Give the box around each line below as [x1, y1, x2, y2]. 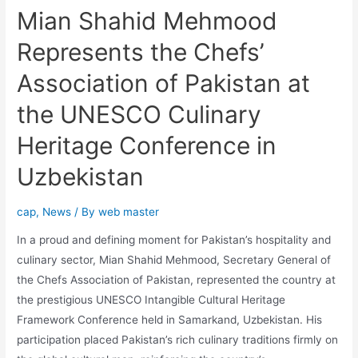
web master [98, 205, 160, 218]
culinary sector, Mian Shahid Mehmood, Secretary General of [17, 253, 332, 267]
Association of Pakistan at [17, 68, 311, 97]
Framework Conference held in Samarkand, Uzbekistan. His [17, 313, 323, 327]
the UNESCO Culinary [17, 99, 262, 129]
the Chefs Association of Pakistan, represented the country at [17, 273, 336, 287]
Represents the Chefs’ [17, 37, 265, 66]
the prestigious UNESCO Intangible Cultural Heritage [17, 293, 286, 307]
